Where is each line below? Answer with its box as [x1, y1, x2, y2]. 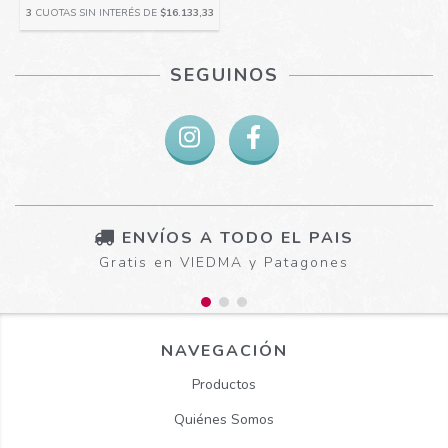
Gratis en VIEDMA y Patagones [99, 252, 349, 272]
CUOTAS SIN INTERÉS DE [34, 6, 160, 21]
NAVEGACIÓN [160, 339, 288, 362]
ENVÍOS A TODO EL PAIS [122, 227, 354, 250]
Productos [192, 374, 256, 394]
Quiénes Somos [174, 409, 274, 429]
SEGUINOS [169, 63, 279, 88]
